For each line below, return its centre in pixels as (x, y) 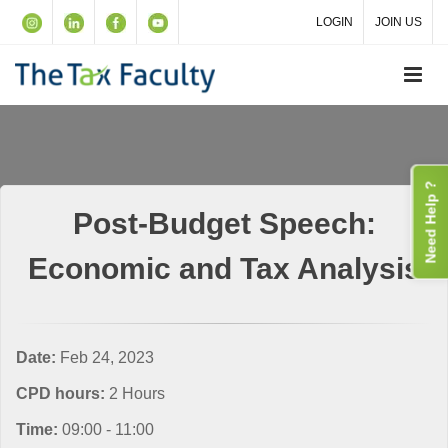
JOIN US (398, 22)
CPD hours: (62, 393)
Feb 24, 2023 (107, 357)
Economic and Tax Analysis (224, 268)
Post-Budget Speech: (224, 223)
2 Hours (137, 393)
